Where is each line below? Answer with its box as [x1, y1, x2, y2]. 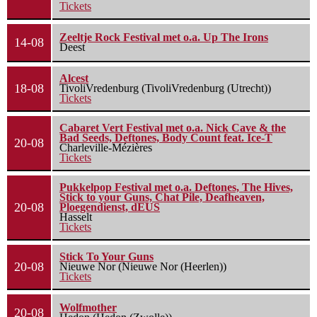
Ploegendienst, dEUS [59, 200, 160, 213]
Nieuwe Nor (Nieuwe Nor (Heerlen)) [59, 260, 226, 272]
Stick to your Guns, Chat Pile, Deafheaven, [59, 190, 265, 203]
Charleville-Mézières [59, 141, 152, 154]
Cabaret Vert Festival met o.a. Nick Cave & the [59, 121, 286, 134]
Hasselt [59, 210, 92, 223]
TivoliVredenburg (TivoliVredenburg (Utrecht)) [59, 81, 271, 94]
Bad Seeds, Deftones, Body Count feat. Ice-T [59, 131, 272, 144]
